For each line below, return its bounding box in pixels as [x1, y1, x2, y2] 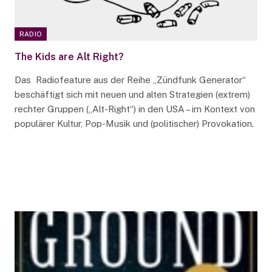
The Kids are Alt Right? [14, 51, 124, 63]
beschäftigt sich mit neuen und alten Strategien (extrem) [14, 89, 250, 100]
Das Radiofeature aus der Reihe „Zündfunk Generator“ [14, 75, 246, 86]
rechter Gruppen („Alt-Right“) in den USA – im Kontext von [14, 104, 255, 115]
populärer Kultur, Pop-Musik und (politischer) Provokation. [14, 118, 254, 129]
